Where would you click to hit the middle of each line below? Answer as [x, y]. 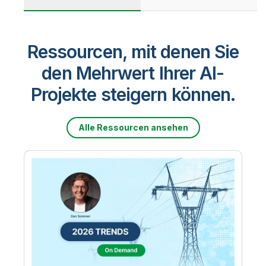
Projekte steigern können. [133, 95]
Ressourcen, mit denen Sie [133, 52]
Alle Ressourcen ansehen [133, 128]
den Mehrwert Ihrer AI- [133, 73]
